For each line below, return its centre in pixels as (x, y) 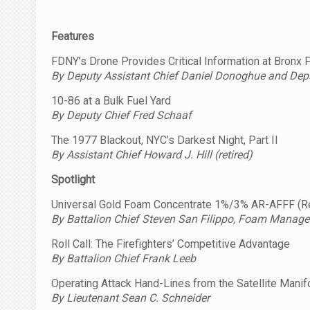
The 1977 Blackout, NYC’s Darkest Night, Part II (165, 140)
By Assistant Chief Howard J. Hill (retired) (152, 154)
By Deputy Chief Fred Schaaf (121, 115)
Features (73, 36)
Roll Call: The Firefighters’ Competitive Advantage (171, 244)
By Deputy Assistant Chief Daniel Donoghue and (170, 75)
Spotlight (73, 179)
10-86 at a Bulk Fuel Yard (111, 100)
